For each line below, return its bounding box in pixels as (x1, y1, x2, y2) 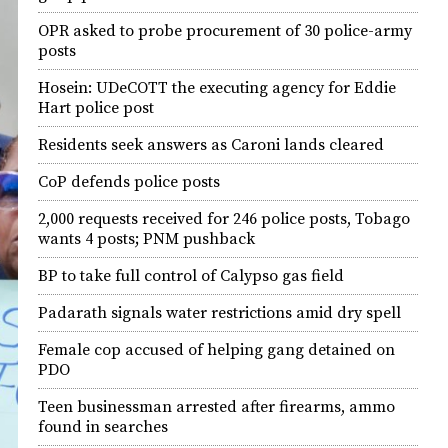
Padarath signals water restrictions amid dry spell (38, 303, 401, 323)
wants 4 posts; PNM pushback (38, 229, 255, 249)
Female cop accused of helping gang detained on (38, 340, 395, 360)
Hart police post (38, 98, 154, 118)
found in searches (38, 417, 168, 437)
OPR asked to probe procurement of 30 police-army (38, 21, 412, 41)
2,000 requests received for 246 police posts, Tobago (38, 209, 410, 229)
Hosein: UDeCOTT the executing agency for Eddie (38, 78, 396, 98)
